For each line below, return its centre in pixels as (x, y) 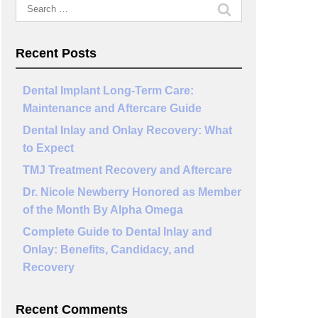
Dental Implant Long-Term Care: (108, 91)
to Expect (48, 148)
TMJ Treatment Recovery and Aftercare (127, 170)
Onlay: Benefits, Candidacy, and (108, 250)
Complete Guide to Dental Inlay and (117, 232)
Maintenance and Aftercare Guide (112, 108)
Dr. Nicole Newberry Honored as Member (132, 192)
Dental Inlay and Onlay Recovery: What (127, 130)
